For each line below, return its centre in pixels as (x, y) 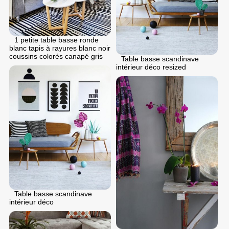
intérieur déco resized (151, 67)
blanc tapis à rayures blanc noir (60, 48)
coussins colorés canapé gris (56, 56)
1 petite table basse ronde (56, 40)
